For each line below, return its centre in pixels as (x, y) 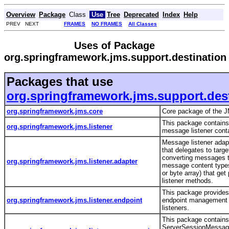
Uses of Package (114, 45)
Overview (21, 14)
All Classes (143, 24)
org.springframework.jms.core (55, 111)
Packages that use (60, 81)
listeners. (177, 208)
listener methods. (189, 180)
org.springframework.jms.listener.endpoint (74, 200)
